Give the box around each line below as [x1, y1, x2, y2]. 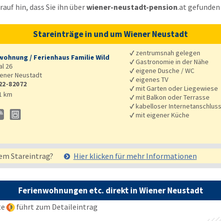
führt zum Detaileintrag [14, 201, 98, 212]
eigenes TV [134, 74, 169, 84]
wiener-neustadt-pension [86, 1, 178, 12]
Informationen [146, 150, 197, 161]
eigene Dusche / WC [134, 66, 195, 75]
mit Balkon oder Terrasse [134, 92, 210, 102]
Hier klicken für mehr [73, 150, 146, 161]
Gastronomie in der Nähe [134, 57, 209, 66]
